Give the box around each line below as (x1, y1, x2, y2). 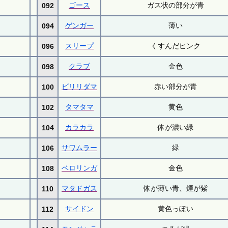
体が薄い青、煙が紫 (144, 184, 208, 192)
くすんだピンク (151, 41, 201, 50)
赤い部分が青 (154, 82, 197, 91)
